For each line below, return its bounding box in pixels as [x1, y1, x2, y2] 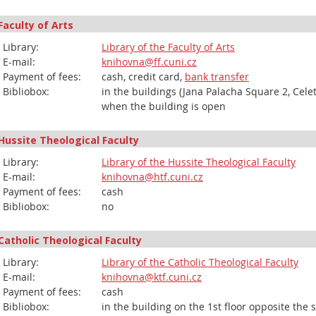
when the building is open [102, 99, 226, 113]
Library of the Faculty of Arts [102, 40, 235, 54]
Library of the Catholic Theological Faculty [102, 255, 298, 269]
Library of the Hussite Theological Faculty [102, 155, 296, 169]
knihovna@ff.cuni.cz [102, 55, 197, 68]
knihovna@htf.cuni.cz [102, 170, 203, 183]
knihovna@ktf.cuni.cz [102, 270, 202, 284]
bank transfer [185, 70, 249, 83]
